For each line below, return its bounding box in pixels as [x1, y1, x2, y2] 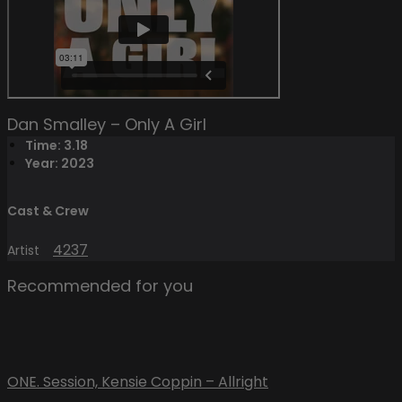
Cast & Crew [7, 201, 89, 220]
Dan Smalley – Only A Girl [7, 113, 206, 136]
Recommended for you [7, 275, 193, 298]
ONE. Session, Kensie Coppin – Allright [7, 371, 268, 392]
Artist [7, 241, 39, 260]
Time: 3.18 [25, 136, 88, 155]
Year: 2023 [25, 154, 94, 173]
